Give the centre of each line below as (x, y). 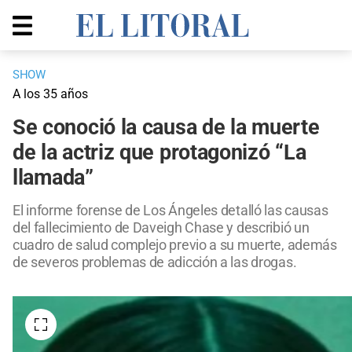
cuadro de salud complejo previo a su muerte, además (175, 245)
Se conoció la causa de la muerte (166, 128)
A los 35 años (50, 94)
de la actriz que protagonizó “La (159, 153)
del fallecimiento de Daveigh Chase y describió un (161, 228)
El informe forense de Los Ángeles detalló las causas (170, 211)
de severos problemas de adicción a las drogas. (155, 262)
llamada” (53, 178)
